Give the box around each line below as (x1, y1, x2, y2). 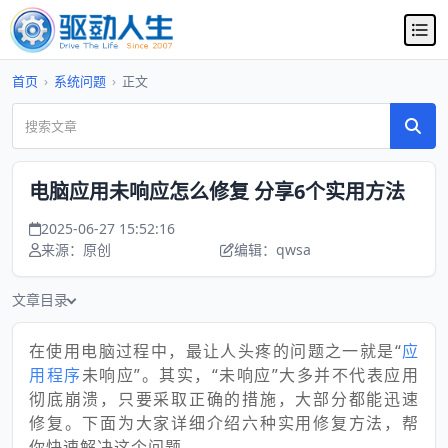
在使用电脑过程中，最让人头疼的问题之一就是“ (29, 340, 402, 362)
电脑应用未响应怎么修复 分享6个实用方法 (29, 178, 405, 205)
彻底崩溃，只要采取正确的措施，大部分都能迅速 (29, 388, 419, 410)
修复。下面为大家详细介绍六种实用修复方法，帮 (29, 412, 419, 434)
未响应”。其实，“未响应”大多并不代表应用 (81, 364, 420, 386)
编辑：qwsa (234, 240, 311, 259)
